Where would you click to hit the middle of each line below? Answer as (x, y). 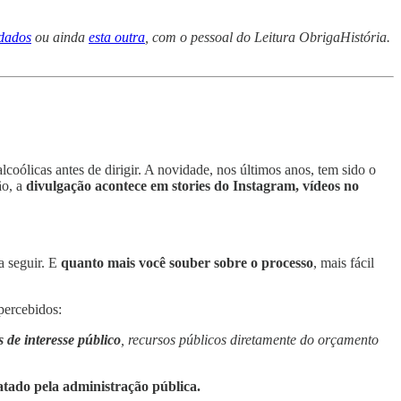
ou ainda (60, 38)
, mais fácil (344, 263)
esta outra (117, 38)
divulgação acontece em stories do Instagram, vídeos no (192, 186)
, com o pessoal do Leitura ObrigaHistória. (268, 38)
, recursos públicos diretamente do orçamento (250, 340)
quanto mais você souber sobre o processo (187, 263)
